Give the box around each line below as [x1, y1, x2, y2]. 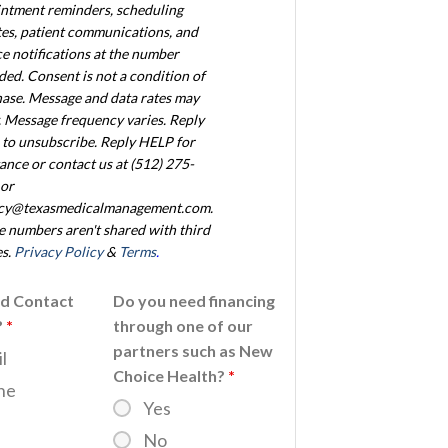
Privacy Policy [13, 243, 103, 261]
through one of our [112, 316, 253, 336]
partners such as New [112, 341, 273, 361]
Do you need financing [112, 291, 275, 311]
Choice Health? [112, 366, 228, 386]
